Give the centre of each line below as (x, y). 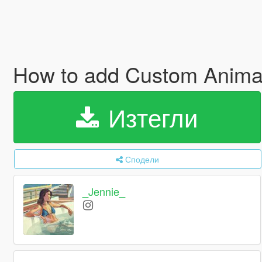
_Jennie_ (104, 192)
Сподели (142, 159)
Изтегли (150, 117)
